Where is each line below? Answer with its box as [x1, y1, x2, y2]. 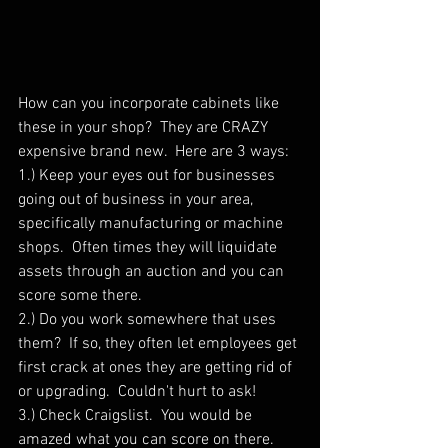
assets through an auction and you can [18, 261, 288, 282]
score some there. [18, 285, 142, 306]
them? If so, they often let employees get [18, 333, 301, 354]
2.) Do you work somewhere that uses [18, 309, 280, 330]
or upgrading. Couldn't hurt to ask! [18, 381, 256, 402]
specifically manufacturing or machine [18, 213, 287, 234]
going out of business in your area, [18, 189, 257, 210]
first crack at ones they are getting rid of [18, 357, 296, 378]
